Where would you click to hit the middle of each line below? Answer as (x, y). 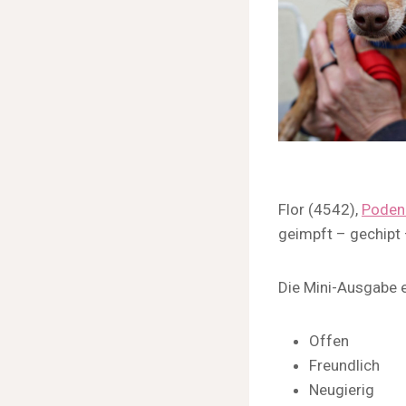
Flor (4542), (320, 209)
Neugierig (342, 389)
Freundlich (344, 365)
